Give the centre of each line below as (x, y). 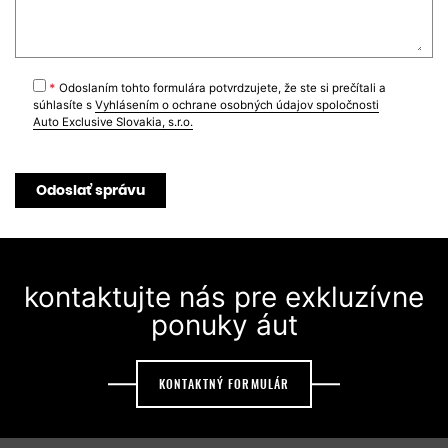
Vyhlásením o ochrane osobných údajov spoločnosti (236, 105)
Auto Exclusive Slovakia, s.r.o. (112, 122)
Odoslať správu (90, 190)
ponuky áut (224, 325)
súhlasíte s (63, 105)
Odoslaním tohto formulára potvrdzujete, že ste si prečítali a (220, 88)
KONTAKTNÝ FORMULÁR (224, 383)
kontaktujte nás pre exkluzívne (224, 297)
